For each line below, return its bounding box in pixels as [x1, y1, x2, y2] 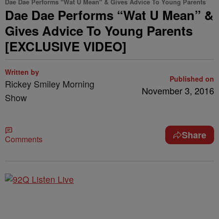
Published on [170, 74, 214, 84]
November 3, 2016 [142, 84, 214, 97]
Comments [5, 133, 43, 145]
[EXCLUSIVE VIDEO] [5, 37, 127, 55]
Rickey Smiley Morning [5, 77, 94, 90]
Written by [5, 67, 39, 77]
